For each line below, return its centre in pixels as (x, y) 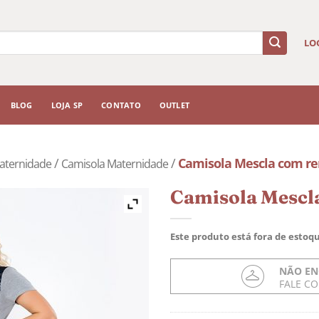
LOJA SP (67, 105)
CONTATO (121, 105)
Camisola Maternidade (115, 164)
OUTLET (174, 105)
